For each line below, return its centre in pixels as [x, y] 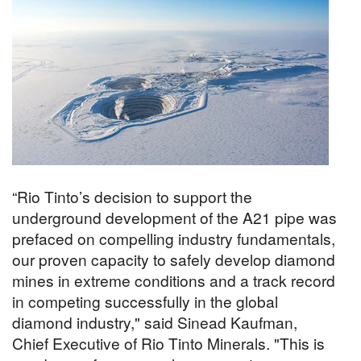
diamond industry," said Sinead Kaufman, [155, 322]
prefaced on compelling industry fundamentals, [174, 238]
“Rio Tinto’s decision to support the [132, 196]
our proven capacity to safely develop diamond [174, 259]
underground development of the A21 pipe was [174, 217]
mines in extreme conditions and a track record [174, 280]
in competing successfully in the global [145, 301]
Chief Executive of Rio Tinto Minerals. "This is [168, 342]
